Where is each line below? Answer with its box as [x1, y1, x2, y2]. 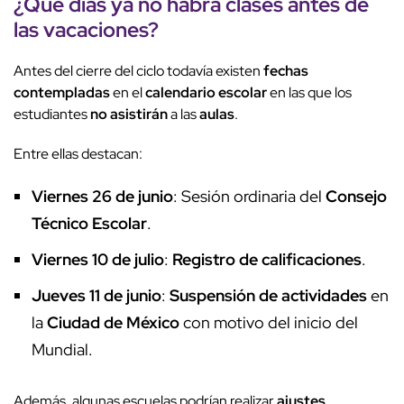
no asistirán [90, 105, 168, 124]
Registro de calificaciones [172, 249, 362, 271]
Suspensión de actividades [170, 285, 367, 307]
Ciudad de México [47, 312, 179, 334]
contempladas [14, 83, 110, 103]
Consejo [326, 186, 387, 207]
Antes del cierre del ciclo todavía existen [14, 61, 263, 81]
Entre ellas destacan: [14, 144, 142, 164]
